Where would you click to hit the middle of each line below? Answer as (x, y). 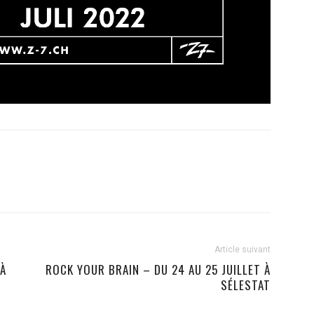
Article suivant (243, 250)
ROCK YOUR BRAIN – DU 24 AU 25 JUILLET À (158, 270)
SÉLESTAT (246, 285)
